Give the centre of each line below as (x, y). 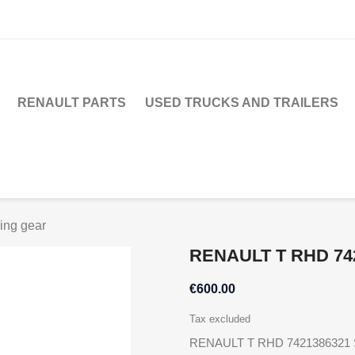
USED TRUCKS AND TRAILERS (242, 103)
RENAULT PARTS (72, 103)
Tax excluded (220, 319)
